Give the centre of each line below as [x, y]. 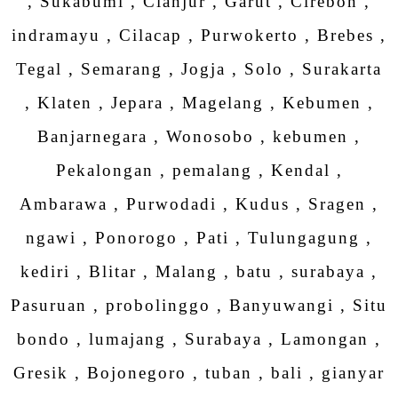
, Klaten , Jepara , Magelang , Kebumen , [199, 103]
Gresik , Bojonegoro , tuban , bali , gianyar [199, 373]
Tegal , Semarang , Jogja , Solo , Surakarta [199, 69]
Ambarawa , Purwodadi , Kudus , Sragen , [199, 204]
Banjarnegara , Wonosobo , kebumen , [199, 137]
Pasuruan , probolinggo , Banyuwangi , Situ [199, 306]
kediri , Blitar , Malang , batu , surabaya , [199, 272]
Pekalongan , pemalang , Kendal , [199, 171]
